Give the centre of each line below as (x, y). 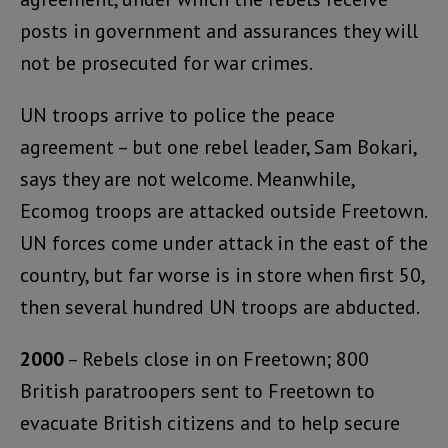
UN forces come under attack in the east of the (224, 242)
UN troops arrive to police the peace (177, 114)
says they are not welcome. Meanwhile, (187, 178)
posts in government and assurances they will (219, 30)
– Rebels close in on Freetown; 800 (216, 358)
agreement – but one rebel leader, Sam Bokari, (218, 146)
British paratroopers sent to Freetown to (197, 390)
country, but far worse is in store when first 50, (222, 274)
